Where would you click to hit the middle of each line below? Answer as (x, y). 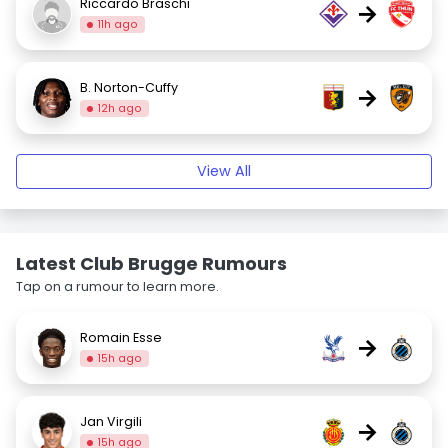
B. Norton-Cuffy (129, 87)
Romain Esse (121, 337)
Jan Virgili (111, 421)
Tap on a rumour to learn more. (117, 286)
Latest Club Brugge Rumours (151, 263)
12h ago (120, 108)
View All (224, 171)
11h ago (118, 24)
